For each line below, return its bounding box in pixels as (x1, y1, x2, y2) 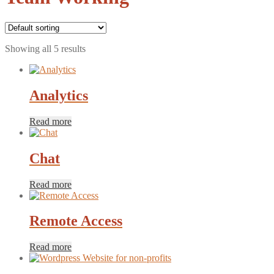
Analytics (29, 87, 88, 103)
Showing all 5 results (5, 43, 86, 54)
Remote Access (29, 213, 122, 229)
